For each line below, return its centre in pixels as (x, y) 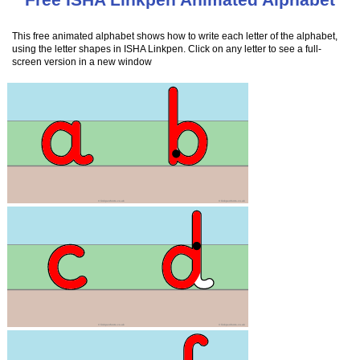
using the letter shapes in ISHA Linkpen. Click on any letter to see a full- (167, 49)
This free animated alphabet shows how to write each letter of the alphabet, (175, 36)
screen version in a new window (82, 62)
